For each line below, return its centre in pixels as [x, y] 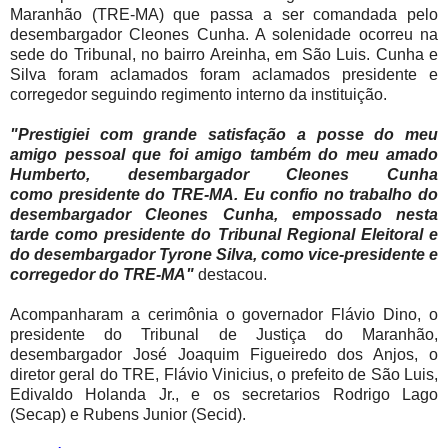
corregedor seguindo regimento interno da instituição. [202, 94]
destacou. [230, 274]
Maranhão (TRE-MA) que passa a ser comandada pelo [224, 14]
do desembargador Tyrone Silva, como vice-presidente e [224, 254]
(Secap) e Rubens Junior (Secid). [130, 414]
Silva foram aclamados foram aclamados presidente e [224, 74]
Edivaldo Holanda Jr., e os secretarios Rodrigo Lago [224, 394]
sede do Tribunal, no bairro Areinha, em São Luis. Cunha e [224, 54]
